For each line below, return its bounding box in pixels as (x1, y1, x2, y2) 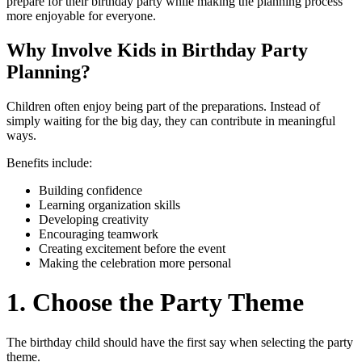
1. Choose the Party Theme (6, 288, 304, 318)
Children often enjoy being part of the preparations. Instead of (6, 99, 320, 113)
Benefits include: (6, 155, 92, 170)
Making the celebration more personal (39, 255, 231, 270)
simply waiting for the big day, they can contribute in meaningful (6, 113, 335, 128)
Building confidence (39, 183, 142, 197)
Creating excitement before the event (39, 241, 225, 255)
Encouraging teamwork (39, 226, 158, 241)
